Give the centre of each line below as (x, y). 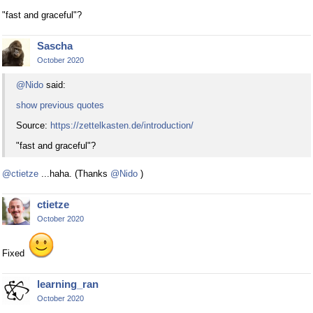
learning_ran (68, 284)
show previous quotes (60, 105)
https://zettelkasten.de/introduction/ (122, 125)
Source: (33, 125)
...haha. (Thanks (74, 173)
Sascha (55, 46)
